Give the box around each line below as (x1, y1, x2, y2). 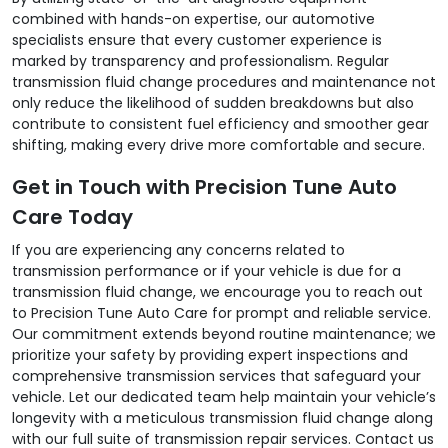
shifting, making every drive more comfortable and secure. (12, 134, 425, 155)
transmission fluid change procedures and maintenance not (12, 71, 436, 92)
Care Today (12, 202, 133, 231)
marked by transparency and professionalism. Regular (12, 50, 389, 71)
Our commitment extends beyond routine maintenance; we (12, 323, 436, 344)
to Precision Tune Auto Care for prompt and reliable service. (12, 302, 431, 323)
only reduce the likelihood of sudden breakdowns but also (12, 92, 414, 113)
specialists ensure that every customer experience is (12, 29, 382, 50)
